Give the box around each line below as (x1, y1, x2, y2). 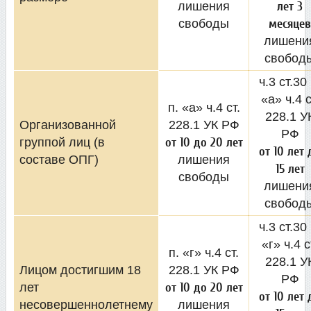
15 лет (275, 161, 305, 176)
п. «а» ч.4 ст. (167, 100, 240, 115)
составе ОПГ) (19, 152, 99, 167)
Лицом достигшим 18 (19, 262, 141, 277)
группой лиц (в (19, 135, 105, 149)
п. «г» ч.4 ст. (169, 245, 239, 260)
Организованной (19, 117, 116, 132)
